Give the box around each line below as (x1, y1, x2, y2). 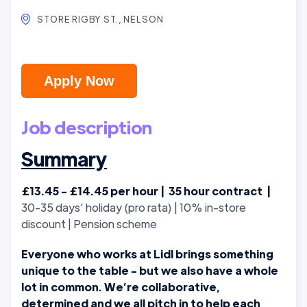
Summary (21, 145, 107, 171)
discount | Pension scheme (21, 216, 157, 231)
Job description (21, 115, 152, 138)
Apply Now (44, 73, 114, 88)
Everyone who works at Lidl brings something (21, 246, 273, 261)
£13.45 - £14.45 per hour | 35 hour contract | (21, 183, 271, 198)
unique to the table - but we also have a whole (21, 262, 278, 278)
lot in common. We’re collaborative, (21, 279, 220, 294)
